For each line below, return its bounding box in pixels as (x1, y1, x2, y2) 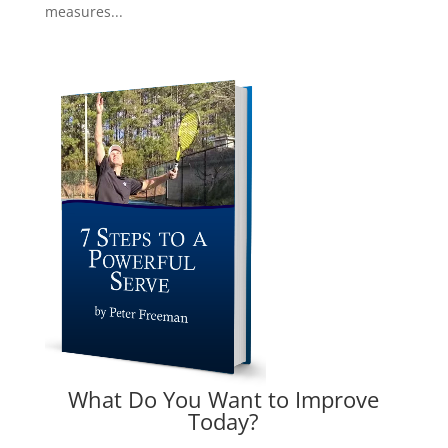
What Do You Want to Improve (68, 384, 380, 415)
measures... (44, 2, 123, 22)
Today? (188, 406, 260, 437)
